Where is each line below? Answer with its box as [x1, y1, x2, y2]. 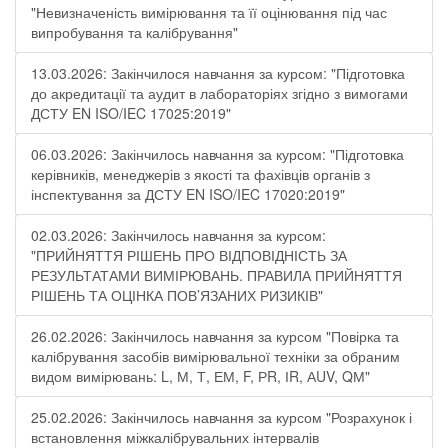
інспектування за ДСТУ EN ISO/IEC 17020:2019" [31, 184, 345, 204]
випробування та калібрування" [31, 22, 238, 42]
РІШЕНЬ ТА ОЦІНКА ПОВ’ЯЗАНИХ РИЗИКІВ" [31, 285, 323, 305]
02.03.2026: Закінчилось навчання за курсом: [31, 225, 326, 245]
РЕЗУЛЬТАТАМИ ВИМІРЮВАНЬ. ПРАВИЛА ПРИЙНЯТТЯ [31, 265, 402, 285]
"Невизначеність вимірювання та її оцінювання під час [31, 2, 387, 22]
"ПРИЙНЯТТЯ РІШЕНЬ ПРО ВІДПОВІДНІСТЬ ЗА [31, 245, 347, 265]
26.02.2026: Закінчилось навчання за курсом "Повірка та [31, 326, 399, 346]
